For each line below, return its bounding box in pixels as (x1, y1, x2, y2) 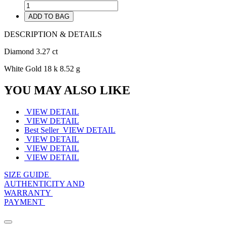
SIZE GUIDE (4, 170, 49, 179)
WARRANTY (4, 188, 51, 197)
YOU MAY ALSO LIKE (4, 83, 130, 97)
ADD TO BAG (28, 12, 69, 20)
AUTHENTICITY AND (4, 179, 85, 188)
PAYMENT (4, 197, 43, 206)
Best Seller (24, 125, 59, 134)
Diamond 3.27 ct (4, 47, 58, 56)
